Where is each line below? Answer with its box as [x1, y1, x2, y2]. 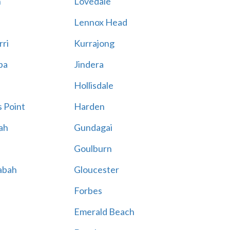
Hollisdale [73, 80, 113, 91]
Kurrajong [73, 37, 114, 49]
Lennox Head [73, 16, 127, 28]
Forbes [73, 185, 102, 196]
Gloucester [73, 164, 119, 175]
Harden [73, 101, 105, 112]
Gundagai [73, 122, 112, 133]
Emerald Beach [73, 206, 135, 217]
